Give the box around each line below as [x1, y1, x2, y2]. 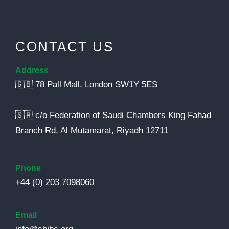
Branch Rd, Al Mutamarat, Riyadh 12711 [15, 125, 168, 135]
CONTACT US [15, 38, 113, 54]
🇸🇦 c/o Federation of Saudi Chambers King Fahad [15, 110, 211, 120]
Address [15, 65, 49, 75]
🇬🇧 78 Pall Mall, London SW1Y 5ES [15, 79, 157, 89]
